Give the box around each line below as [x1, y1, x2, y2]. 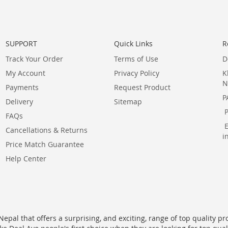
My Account [5, 68, 45, 78]
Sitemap [114, 97, 142, 106]
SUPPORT [5, 39, 37, 48]
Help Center [5, 154, 46, 163]
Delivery [5, 97, 33, 106]
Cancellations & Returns [5, 125, 88, 135]
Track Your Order [5, 54, 63, 64]
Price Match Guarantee [5, 139, 84, 149]
